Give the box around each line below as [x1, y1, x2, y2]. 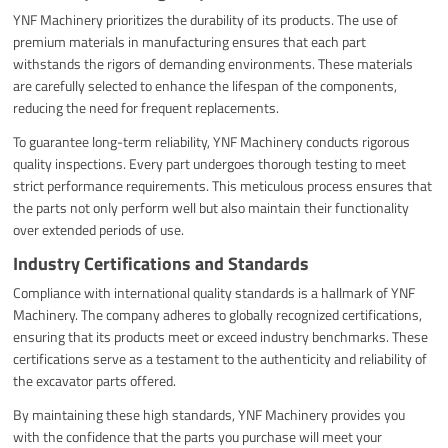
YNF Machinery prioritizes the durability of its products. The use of [13, 8, 399, 30]
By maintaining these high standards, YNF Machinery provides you [13, 403, 406, 425]
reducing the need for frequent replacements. [13, 96, 280, 118]
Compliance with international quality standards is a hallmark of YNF [13, 281, 416, 303]
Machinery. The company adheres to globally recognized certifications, [13, 303, 423, 325]
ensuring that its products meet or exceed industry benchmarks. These [13, 325, 429, 347]
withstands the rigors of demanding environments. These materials [13, 52, 414, 74]
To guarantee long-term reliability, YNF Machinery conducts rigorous [13, 130, 411, 152]
